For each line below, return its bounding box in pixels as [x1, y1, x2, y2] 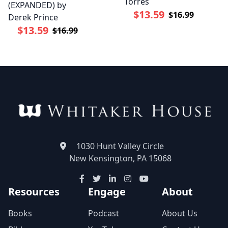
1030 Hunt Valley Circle [76, 140, 164, 152]
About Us [162, 208, 197, 219]
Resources [8, 185, 60, 199]
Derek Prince [8, 12, 58, 23]
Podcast [88, 208, 119, 219]
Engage [88, 185, 126, 199]
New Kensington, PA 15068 [69, 153, 172, 164]
